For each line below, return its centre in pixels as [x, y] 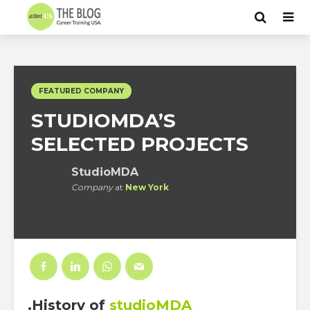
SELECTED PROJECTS [140, 144]
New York [147, 187]
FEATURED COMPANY [81, 91]
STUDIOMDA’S [103, 120]
